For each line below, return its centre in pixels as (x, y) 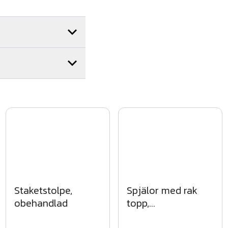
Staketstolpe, (44, 190)
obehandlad (41, 203)
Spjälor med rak (162, 190)
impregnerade (158, 216)
